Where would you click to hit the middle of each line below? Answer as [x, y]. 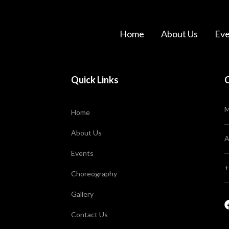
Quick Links [95, 80]
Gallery [82, 194]
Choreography [94, 174]
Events [82, 153]
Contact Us [89, 214]
